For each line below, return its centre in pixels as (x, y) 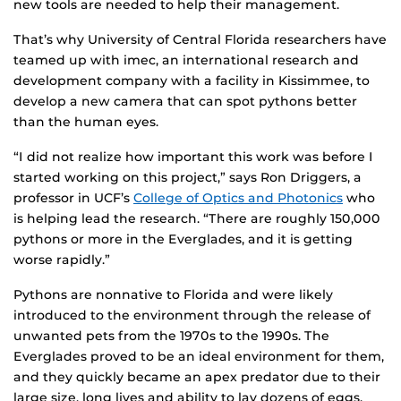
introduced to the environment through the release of (192, 316)
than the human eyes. (86, 122)
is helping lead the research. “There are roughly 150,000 (197, 219)
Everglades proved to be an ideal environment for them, (199, 357)
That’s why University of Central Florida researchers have (200, 40)
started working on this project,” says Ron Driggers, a (188, 178)
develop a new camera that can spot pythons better (185, 102)
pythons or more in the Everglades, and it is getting (183, 239)
